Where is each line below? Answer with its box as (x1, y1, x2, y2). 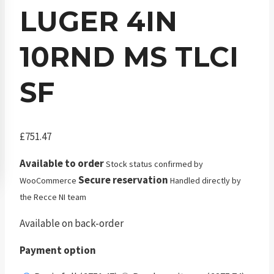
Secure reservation (78, 173, 168, 187)
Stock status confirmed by (106, 158, 203, 170)
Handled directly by (170, 175, 241, 187)
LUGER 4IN (20, 4, 177, 39)
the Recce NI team (20, 191, 86, 203)
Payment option (20, 243, 96, 257)
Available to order (20, 157, 104, 171)
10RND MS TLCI (20, 40, 239, 74)
